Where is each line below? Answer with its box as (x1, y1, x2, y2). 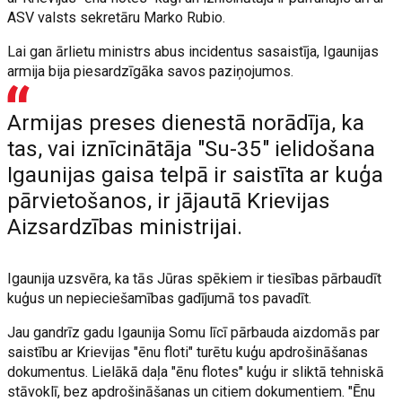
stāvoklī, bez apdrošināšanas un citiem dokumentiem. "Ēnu (7, 383, 376, 400)
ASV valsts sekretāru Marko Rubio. (7, 9, 226, 26)
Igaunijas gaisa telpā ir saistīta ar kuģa (7, 162, 384, 188)
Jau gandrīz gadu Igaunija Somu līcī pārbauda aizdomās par (7, 324, 380, 341)
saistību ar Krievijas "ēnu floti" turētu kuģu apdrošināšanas (7, 344, 369, 361)
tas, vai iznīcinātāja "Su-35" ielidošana (7, 136, 376, 162)
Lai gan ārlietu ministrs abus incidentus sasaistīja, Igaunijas (7, 43, 380, 60)
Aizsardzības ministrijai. (7, 214, 243, 240)
